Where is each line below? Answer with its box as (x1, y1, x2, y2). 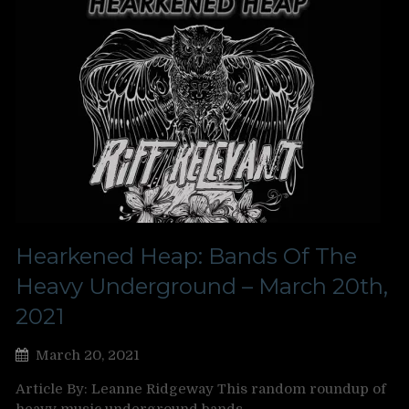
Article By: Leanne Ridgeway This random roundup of (16, 381, 386, 397)
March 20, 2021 (36, 347, 140, 363)
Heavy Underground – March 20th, (16, 273, 388, 299)
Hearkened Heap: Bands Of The (16, 243, 357, 269)
